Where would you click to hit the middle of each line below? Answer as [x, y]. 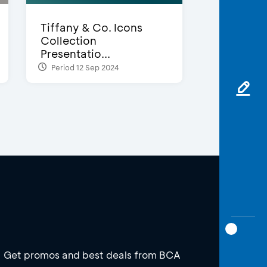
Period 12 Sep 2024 [84, 67]
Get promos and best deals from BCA [92, 255]
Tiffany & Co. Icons [91, 28]
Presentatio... [75, 54]
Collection [68, 41]
